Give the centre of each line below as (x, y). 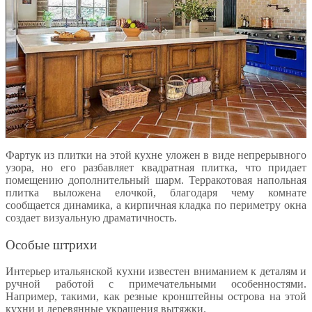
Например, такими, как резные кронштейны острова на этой (156, 297)
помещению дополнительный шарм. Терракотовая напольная (156, 180)
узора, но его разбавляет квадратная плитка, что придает (156, 168)
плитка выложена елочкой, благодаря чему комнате (156, 193)
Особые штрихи (51, 244)
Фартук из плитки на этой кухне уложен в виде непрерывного (156, 155)
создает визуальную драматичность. (91, 218)
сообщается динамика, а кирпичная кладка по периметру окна (156, 205)
